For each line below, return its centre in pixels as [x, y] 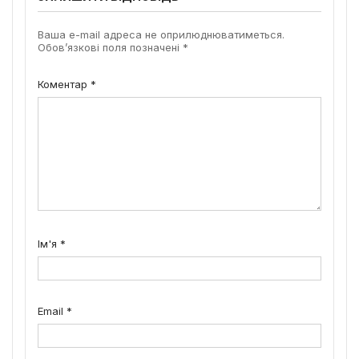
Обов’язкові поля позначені [110, 47]
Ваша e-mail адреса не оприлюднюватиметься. [161, 34]
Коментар [64, 84]
